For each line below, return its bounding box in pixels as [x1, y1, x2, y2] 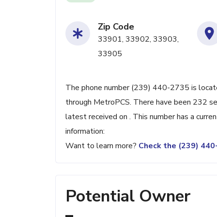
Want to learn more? [65, 140, 139, 151]
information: [65, 126, 105, 137]
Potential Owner [65, 185, 190, 207]
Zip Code [98, 21, 134, 32]
